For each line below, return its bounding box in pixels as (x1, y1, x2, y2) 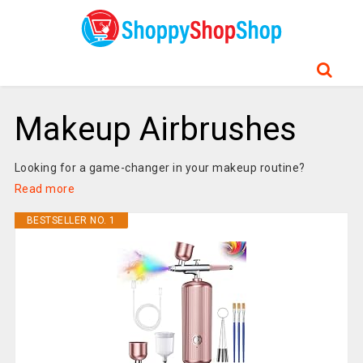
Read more (14, 182, 75, 195)
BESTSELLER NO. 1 (26, 215, 116, 226)
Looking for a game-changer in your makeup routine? (14, 161, 305, 174)
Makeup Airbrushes (14, 110, 297, 148)
